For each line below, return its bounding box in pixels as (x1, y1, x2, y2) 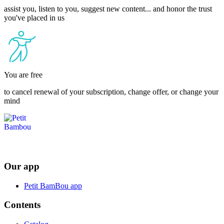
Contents (4, 199, 40, 210)
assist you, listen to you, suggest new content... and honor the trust (4, 4, 212, 13)
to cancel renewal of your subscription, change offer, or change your (4, 87, 218, 96)
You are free (4, 70, 42, 79)
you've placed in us (4, 13, 64, 22)
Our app (4, 160, 39, 171)
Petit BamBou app (24, 181, 82, 190)
